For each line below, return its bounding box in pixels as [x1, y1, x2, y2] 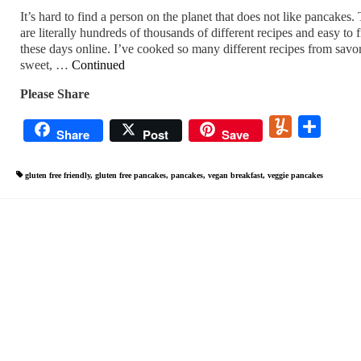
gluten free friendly [24, 171, 90, 180]
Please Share [19, 87, 89, 101]
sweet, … [19, 58, 72, 72]
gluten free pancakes [94, 171, 166, 180]
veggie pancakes [267, 171, 323, 180]
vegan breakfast [207, 171, 263, 180]
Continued [71, 58, 125, 72]
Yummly [291, 119, 338, 133]
